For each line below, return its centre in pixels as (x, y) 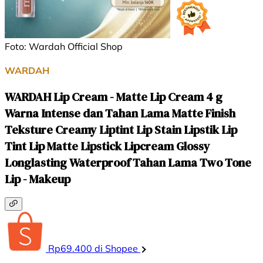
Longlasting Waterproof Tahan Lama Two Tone (128, 163)
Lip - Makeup (38, 179)
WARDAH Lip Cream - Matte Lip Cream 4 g (114, 97)
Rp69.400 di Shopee (93, 248)
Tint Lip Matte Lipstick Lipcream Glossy (107, 146)
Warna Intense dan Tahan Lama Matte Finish (120, 114)
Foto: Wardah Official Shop (64, 46)
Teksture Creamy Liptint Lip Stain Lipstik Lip (121, 130)
